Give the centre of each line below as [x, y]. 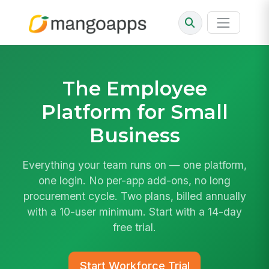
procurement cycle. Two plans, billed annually [134, 196]
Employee [156, 88]
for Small [180, 111]
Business [134, 135]
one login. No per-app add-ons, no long [134, 181]
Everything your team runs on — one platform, [134, 165]
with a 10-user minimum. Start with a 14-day [134, 212]
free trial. [134, 228]
